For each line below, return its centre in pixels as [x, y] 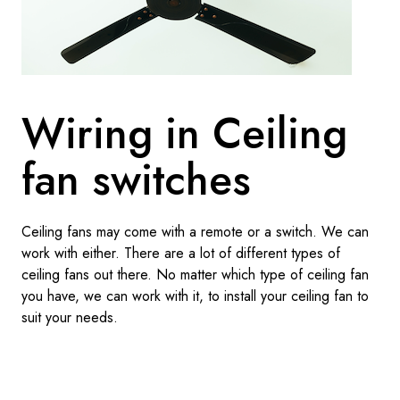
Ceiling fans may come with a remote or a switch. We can [195, 232]
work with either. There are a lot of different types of [180, 253]
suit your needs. [69, 317]
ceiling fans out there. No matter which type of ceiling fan [195, 275]
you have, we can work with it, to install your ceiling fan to [195, 296]
